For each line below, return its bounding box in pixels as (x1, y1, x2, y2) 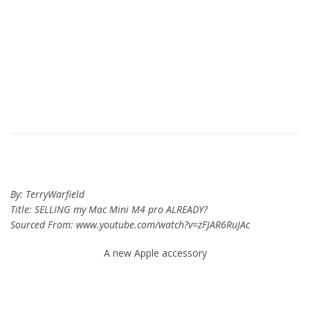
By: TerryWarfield (10, 188, 84, 201)
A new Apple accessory (103, 246, 207, 260)
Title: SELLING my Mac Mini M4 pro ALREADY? (10, 203, 208, 217)
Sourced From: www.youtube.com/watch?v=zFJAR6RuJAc (10, 218, 250, 232)
